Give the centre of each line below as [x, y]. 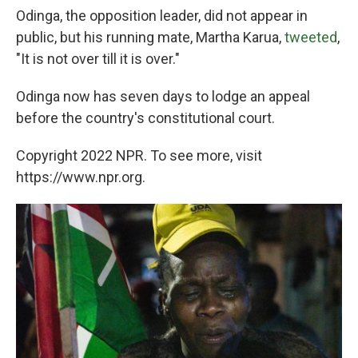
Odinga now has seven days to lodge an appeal [163, 96]
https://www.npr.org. [81, 177]
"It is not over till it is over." [98, 59]
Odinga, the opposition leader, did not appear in [162, 16]
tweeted [311, 37]
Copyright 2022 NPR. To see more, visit [139, 155]
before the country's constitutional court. [145, 118]
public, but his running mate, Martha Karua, [150, 37]
